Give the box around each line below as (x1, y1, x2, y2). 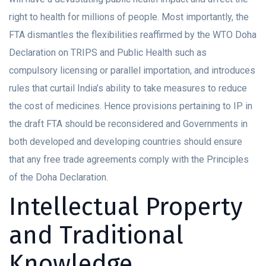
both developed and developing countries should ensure (9, 136, 242, 148)
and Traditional (9, 220, 183, 251)
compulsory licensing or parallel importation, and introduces (9, 65, 255, 77)
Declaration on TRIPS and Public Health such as (9, 47, 207, 59)
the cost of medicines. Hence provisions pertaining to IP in (9, 100, 252, 112)
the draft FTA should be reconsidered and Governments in (9, 118, 248, 130)
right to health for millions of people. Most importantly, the (9, 11, 249, 23)
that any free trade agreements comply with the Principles (9, 154, 249, 166)
